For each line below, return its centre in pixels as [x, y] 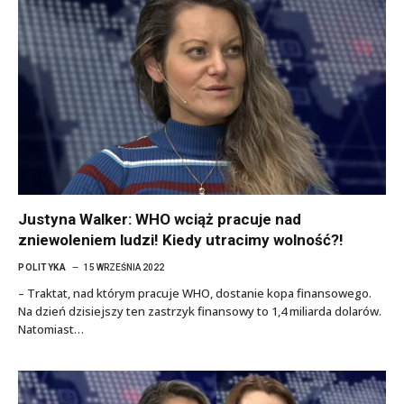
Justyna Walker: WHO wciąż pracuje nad [160, 219]
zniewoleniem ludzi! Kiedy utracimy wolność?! [181, 239]
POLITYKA [42, 267]
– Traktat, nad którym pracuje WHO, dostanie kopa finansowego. [195, 293]
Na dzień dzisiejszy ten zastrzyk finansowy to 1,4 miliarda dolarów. [200, 311]
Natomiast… [51, 329]
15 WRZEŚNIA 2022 [124, 267]
